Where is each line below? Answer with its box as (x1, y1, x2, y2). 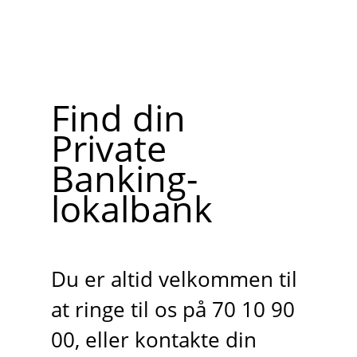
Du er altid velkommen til (50, 265, 297, 293)
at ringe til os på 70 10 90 (50, 295, 295, 324)
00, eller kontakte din (50, 325, 257, 354)
